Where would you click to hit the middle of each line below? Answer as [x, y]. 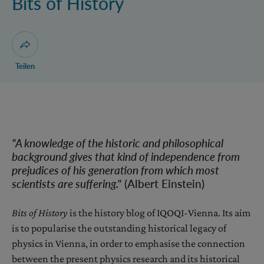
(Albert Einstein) [163, 184]
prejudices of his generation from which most [115, 170]
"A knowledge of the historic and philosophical [118, 143]
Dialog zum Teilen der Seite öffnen [85, 49]
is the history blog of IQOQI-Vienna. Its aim [159, 213]
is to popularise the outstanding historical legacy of [119, 228]
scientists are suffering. [65, 184]
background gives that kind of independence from [126, 157]
